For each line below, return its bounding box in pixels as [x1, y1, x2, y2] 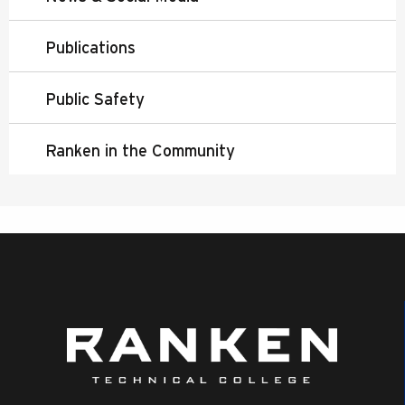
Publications [45, 38, 136, 56]
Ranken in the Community [45, 141, 235, 159]
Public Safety [45, 89, 145, 108]
